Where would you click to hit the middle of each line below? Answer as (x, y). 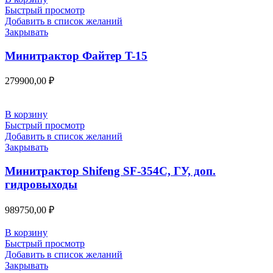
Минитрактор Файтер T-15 (76, 55)
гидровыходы (41, 185)
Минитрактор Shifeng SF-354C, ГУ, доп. (110, 171)
